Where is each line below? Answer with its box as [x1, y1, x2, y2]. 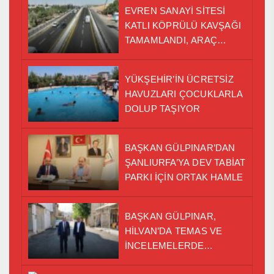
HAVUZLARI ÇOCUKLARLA [124, 88, 243, 99]
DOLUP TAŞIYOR [124, 103, 201, 114]
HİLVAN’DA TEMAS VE [124, 225, 223, 236]
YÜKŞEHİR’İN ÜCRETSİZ [124, 73, 234, 84]
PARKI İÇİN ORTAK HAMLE [124, 171, 243, 182]
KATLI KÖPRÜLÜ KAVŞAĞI [124, 20, 241, 31]
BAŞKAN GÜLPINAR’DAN [124, 142, 235, 153]
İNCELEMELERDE [124, 240, 204, 251]
